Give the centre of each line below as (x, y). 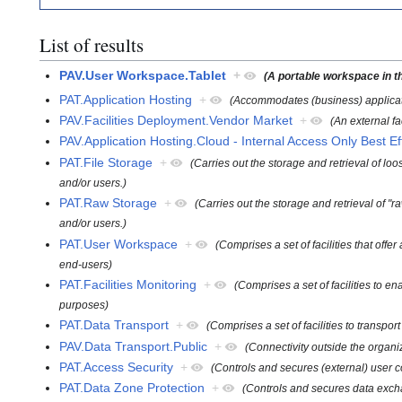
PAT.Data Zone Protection (132, 388)
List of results (92, 44)
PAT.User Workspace (119, 244)
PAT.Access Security (117, 367)
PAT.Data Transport (114, 325)
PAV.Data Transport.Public (134, 346)
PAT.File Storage (106, 162)
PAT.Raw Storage (109, 203)
